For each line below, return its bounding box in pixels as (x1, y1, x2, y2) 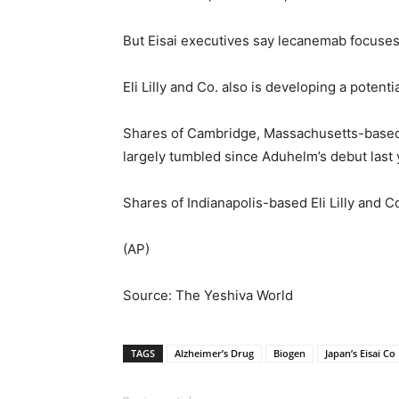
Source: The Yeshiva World (123, 287, 293, 304)
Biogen (273, 346, 305, 360)
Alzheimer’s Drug (175, 346, 254, 360)
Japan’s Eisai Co (325, 346, 395, 360)
